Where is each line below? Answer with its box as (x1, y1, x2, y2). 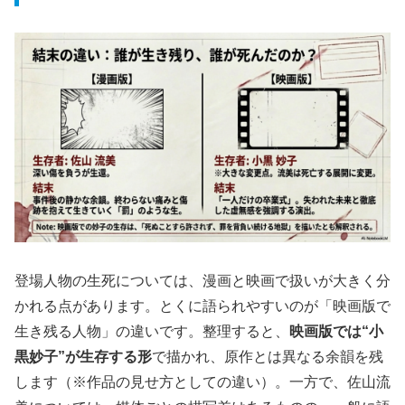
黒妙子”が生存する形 (14, 348, 152, 364)
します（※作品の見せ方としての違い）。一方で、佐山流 (14, 373, 391, 390)
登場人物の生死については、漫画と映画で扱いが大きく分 (14, 272, 391, 288)
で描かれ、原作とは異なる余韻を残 (152, 348, 383, 364)
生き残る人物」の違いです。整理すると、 (14, 323, 289, 339)
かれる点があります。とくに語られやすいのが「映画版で (14, 297, 391, 314)
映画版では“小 (289, 323, 383, 339)
